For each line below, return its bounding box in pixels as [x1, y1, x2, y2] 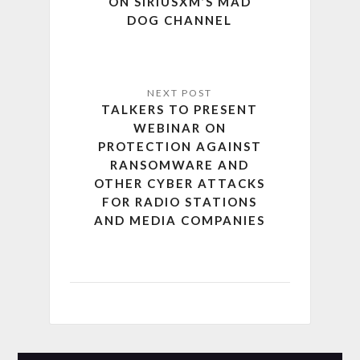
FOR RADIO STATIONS [102, 194, 258, 210]
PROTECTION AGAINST [97, 139, 262, 154]
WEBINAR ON [133, 121, 227, 136]
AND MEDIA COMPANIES [94, 213, 266, 228]
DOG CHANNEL [127, 13, 233, 28]
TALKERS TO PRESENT [101, 102, 259, 117]
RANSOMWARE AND [110, 157, 250, 173]
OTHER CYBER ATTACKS [94, 176, 266, 191]
